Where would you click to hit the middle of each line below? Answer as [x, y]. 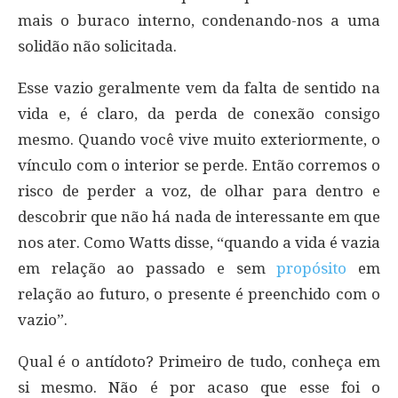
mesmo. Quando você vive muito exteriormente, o [199, 139]
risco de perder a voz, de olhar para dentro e [199, 191]
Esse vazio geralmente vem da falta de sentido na [199, 88]
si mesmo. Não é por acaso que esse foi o [199, 387]
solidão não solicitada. [97, 46]
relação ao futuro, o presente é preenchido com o [199, 294]
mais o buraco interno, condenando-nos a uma [199, 20]
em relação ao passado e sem [147, 268]
